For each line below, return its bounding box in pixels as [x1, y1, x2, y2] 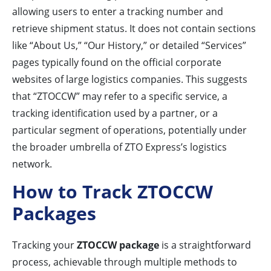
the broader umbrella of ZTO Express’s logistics [12, 140, 227, 154]
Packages [12, 201, 96, 226]
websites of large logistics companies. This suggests [12, 73, 247, 87]
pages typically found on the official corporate [12, 56, 221, 70]
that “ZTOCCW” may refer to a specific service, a [12, 90, 227, 103]
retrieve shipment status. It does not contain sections [12, 22, 256, 36]
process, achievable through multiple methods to [12, 255, 237, 269]
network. [12, 157, 52, 171]
